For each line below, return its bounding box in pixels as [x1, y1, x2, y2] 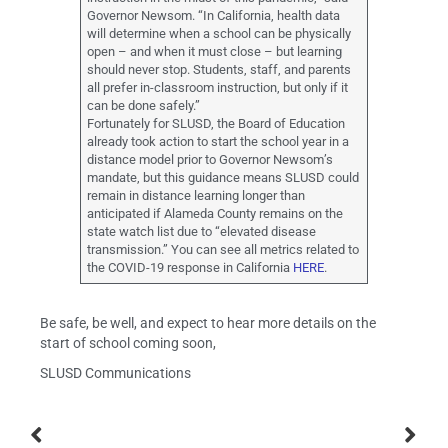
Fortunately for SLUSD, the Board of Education [87, 116, 346, 132]
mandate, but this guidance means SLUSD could [87, 170, 360, 186]
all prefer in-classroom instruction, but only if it [87, 80, 349, 96]
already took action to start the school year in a [87, 134, 350, 150]
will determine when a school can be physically [87, 26, 352, 42]
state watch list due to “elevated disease [87, 224, 317, 240]
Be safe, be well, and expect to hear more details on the [40, 315, 376, 332]
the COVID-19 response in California [87, 260, 294, 276]
